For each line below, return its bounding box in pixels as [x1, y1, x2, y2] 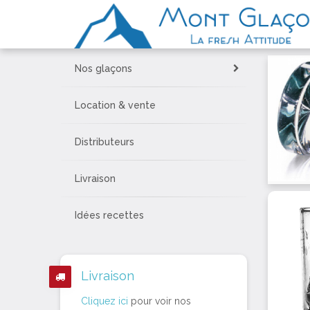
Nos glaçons [75, 63, 132, 74]
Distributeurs [75, 136, 134, 147]
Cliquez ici [81, 295, 128, 307]
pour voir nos [128, 295, 191, 307]
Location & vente [75, 100, 156, 111]
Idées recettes [75, 210, 144, 221]
